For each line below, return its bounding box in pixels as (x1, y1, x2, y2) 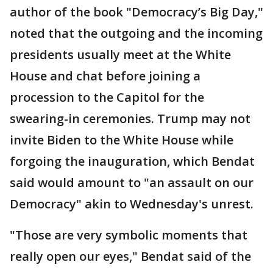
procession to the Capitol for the (10, 89, 204, 105)
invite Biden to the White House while (10, 132, 233, 148)
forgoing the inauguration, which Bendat (10, 153, 255, 169)
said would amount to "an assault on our (10, 174, 253, 191)
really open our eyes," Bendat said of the (10, 248, 251, 264)
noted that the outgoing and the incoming (10, 25, 263, 41)
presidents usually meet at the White (10, 46, 231, 63)
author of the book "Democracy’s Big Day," (10, 4, 263, 20)
